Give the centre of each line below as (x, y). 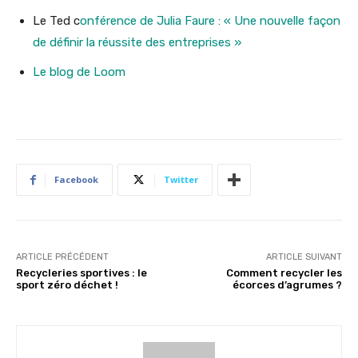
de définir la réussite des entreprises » (137, 43)
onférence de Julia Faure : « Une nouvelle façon (210, 21)
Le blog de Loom (79, 72)
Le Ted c (56, 21)
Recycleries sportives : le (82, 273)
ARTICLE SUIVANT (304, 257)
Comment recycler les (284, 273)
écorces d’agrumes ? (287, 285)
